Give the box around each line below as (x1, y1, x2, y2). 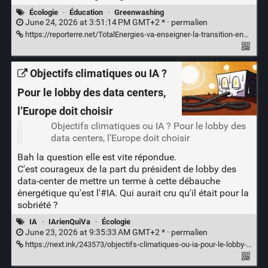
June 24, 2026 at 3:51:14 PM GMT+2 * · (23, 17, 171, 28)
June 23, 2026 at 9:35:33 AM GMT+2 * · (23, 227, 171, 237)
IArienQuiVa (48, 217, 90, 227)
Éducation (69, 8, 103, 17)
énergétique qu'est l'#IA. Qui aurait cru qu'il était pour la (17, 187, 249, 199)
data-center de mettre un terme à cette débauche (17, 175, 220, 187)
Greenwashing (114, 8, 165, 17)
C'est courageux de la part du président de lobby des (17, 163, 236, 175)
